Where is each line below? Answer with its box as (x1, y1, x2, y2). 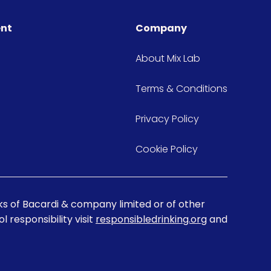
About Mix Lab (135, 51, 200, 65)
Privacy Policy (135, 112, 199, 126)
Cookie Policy (135, 142, 198, 156)
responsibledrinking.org (96, 212, 207, 226)
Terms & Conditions (135, 82, 227, 96)
